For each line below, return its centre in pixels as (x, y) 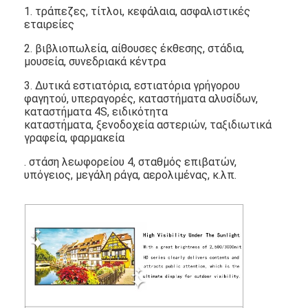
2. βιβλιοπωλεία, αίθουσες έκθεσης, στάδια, (134, 48)
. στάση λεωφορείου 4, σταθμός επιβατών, (131, 162)
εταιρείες (49, 24)
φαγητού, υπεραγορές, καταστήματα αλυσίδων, (141, 98)
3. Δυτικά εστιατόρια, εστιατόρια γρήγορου (132, 85)
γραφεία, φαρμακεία (75, 137)
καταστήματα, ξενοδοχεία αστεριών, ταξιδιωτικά (148, 124)
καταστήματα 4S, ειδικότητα (96, 111)
